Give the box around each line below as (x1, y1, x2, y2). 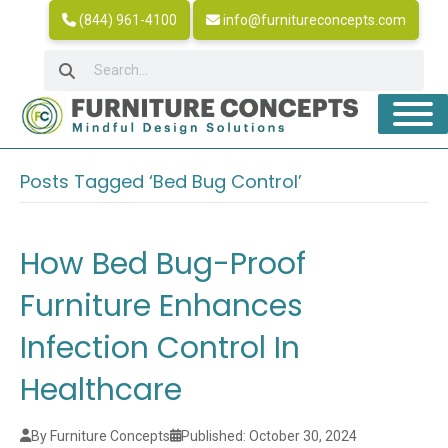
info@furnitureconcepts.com (220, 12, 406, 28)
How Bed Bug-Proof (20, 242, 306, 285)
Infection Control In (20, 326, 300, 369)
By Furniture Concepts (31, 427, 170, 444)
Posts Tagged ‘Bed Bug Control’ (20, 168, 302, 194)
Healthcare (20, 368, 182, 411)
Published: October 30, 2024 (181, 427, 357, 444)
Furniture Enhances (20, 284, 303, 327)
